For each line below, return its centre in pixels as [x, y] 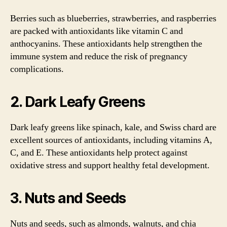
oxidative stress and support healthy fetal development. [110, 165]
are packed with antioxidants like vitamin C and [97, 31]
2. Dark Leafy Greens [78, 102]
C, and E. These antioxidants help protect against [99, 153]
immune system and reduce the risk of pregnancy [99, 56]
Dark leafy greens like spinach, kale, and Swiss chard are [113, 127]
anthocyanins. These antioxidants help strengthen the [106, 44]
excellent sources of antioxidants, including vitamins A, [111, 140]
